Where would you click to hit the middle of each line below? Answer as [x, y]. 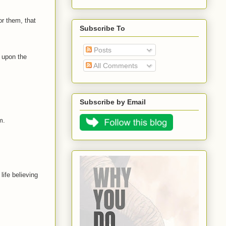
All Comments [115, 65]
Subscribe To [102, 28]
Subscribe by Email [113, 102]
